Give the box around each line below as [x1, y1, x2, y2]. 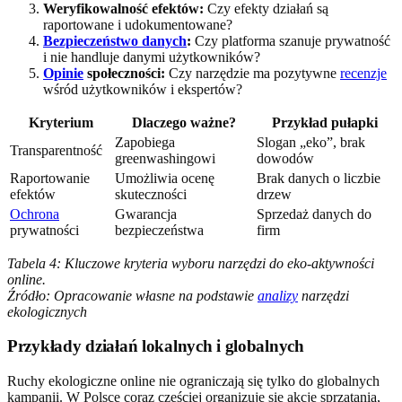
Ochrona [10, 205, 59, 222]
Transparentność [10, 142, 102, 158]
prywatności [10, 222, 79, 238]
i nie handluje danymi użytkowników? [43, 48, 260, 65]
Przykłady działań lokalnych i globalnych [7, 336, 304, 356]
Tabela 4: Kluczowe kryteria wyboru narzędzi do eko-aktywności [7, 255, 374, 271]
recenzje [340, 65, 387, 81]
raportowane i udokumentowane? [43, 16, 232, 32]
